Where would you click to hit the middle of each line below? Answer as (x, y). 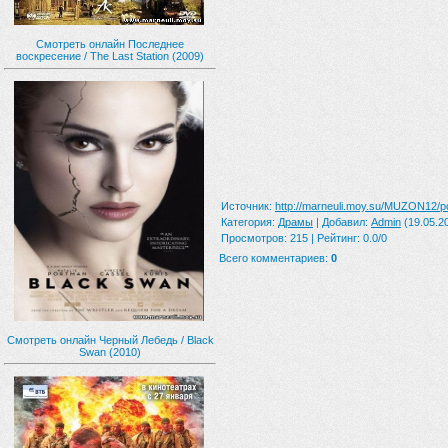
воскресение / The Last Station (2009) (110, 56)
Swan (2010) (110, 351)
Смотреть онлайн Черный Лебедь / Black (110, 339)
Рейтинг (337, 238)
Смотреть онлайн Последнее (110, 44)
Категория (246, 222)
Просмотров (252, 238)
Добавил (343, 222)
